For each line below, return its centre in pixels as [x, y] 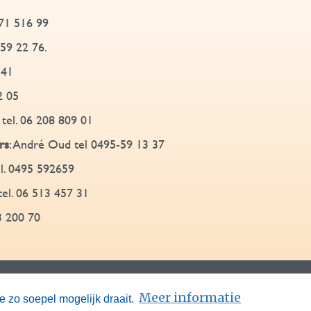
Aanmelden [195, 283]
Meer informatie [190, 298]
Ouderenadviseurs [88, 283]
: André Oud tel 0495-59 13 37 [87, 144]
